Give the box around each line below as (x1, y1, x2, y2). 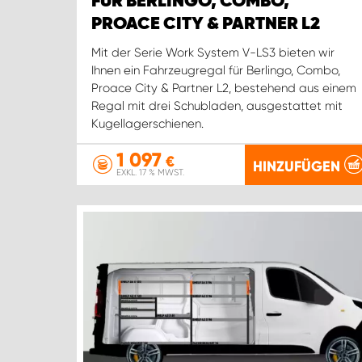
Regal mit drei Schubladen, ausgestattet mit (91, 99, 343, 114)
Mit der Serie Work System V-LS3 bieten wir (91, 45, 335, 61)
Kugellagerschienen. (91, 116, 204, 132)
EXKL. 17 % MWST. (116, 167, 184, 178)
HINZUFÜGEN (252, 157, 340, 175)
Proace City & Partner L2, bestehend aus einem (91, 81, 356, 96)
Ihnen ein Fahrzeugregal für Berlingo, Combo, (91, 63, 340, 78)
